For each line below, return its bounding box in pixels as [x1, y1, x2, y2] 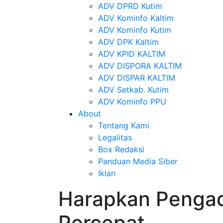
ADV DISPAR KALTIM [98, 73, 175, 83]
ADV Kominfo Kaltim [98, 13, 174, 23]
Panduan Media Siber [98, 156, 178, 166]
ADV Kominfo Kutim [98, 25, 171, 35]
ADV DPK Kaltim [98, 37, 159, 47]
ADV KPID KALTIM [98, 49, 165, 59]
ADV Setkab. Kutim [98, 85, 169, 95]
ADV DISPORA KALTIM [98, 61, 182, 71]
